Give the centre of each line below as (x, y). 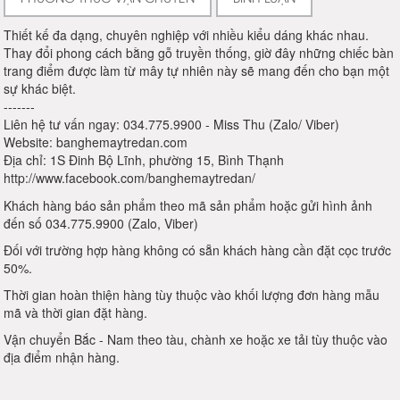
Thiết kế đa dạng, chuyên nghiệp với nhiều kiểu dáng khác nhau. (187, 35)
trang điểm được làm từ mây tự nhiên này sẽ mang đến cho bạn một (197, 71)
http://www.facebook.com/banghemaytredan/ (130, 178)
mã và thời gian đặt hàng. (76, 313)
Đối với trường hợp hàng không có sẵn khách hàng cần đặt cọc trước (198, 250)
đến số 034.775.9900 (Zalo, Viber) (101, 224)
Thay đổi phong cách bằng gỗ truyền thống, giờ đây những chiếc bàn (199, 53)
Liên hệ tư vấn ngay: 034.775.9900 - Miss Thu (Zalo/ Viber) (172, 125)
